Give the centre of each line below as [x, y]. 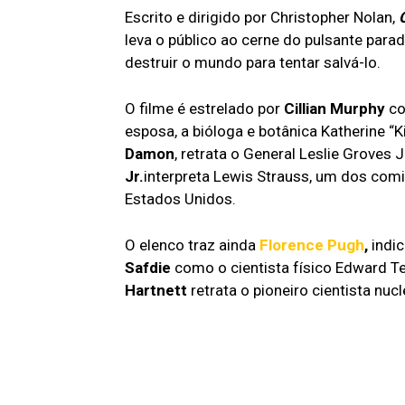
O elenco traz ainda [192, 245]
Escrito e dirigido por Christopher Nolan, [262, 17]
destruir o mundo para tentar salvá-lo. [253, 62]
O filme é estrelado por [204, 108]
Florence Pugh [312, 245]
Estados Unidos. [180, 198]
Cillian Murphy [334, 108]
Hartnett [158, 290]
